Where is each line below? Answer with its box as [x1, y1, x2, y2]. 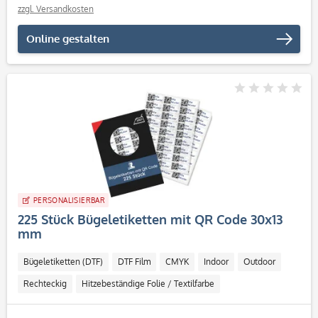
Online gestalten [26, 32, 109, 45]
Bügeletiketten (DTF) [23, 256, 103, 267]
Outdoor [243, 256, 275, 267]
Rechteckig [23, 278, 67, 289]
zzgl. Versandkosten [18, 4, 94, 14]
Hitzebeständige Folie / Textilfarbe [82, 278, 214, 289]
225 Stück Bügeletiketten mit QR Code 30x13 [18, 212, 283, 227]
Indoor [204, 256, 229, 267]
